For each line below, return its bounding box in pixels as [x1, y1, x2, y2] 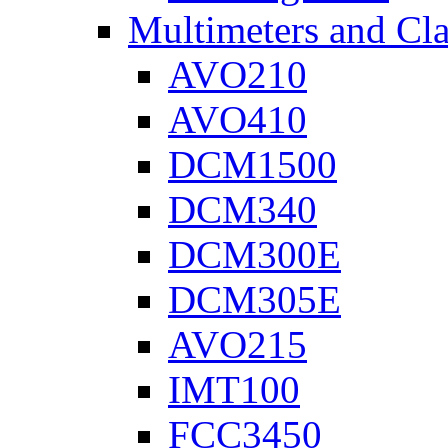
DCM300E [168, 233, 341, 276]
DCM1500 [168, 143, 337, 186]
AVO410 [168, 98, 307, 141]
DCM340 [168, 188, 317, 231]
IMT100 [168, 368, 300, 411]
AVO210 [168, 53, 307, 96]
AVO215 [168, 323, 307, 366]
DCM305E [168, 278, 341, 321]
